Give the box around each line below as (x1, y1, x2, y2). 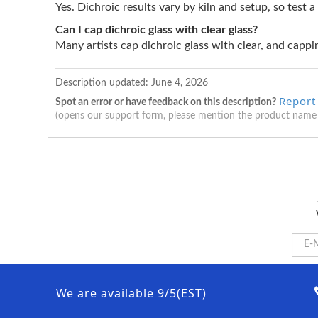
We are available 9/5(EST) (55, 285, 207, 301)
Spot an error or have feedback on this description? (55, 97, 276, 107)
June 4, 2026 (151, 77, 208, 88)
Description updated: (55, 77, 151, 88)
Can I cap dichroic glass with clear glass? (55, 24, 258, 36)
